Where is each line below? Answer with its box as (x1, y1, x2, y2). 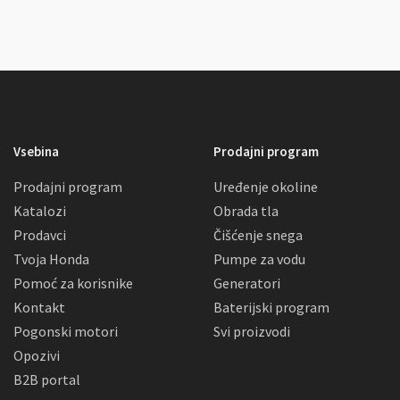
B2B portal (13, 371, 80, 389)
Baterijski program (213, 298, 329, 317)
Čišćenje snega (213, 226, 303, 245)
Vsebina (13, 143, 59, 161)
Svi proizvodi (213, 322, 290, 341)
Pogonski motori (13, 322, 118, 341)
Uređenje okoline (213, 178, 318, 196)
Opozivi (13, 346, 60, 365)
